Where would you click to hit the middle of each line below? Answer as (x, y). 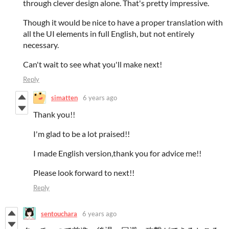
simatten (64, 97)
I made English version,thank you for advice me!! (117, 153)
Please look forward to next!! (84, 173)
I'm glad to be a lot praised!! (82, 134)
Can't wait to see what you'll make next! (93, 64)
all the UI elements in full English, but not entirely (109, 34)
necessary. (41, 45)
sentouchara (59, 213)
